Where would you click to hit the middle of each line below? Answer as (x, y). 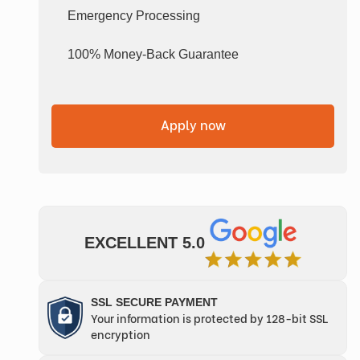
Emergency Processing (134, 15)
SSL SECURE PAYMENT (154, 303)
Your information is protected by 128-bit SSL (209, 318)
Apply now (193, 124)
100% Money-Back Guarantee (153, 54)
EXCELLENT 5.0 (145, 243)
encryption (121, 334)
